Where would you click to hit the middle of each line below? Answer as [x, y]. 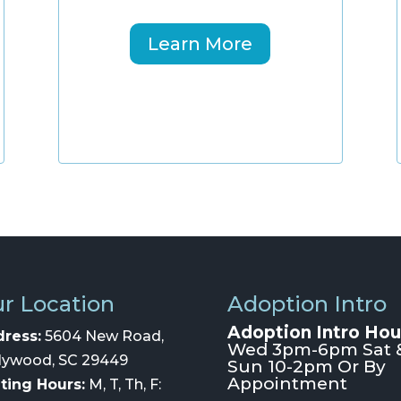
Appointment [287, 384]
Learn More [200, 43]
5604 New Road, [102, 337]
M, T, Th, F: [123, 385]
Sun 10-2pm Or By [306, 367]
